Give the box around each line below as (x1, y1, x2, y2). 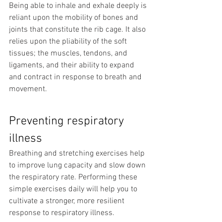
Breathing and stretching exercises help (9, 149, 147, 159)
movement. (9, 84, 47, 95)
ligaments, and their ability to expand (9, 60, 136, 71)
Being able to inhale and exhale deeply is (9, 1, 149, 11)
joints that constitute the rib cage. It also (9, 25, 148, 35)
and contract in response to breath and (9, 72, 144, 83)
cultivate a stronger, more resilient (9, 196, 126, 207)
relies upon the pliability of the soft (9, 37, 129, 47)
